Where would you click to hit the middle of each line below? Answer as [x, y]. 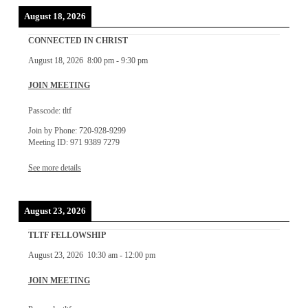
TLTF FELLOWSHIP [67, 236]
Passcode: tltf [49, 111]
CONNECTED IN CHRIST [78, 41]
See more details [54, 168]
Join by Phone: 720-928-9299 [77, 131]
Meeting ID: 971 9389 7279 [74, 142]
